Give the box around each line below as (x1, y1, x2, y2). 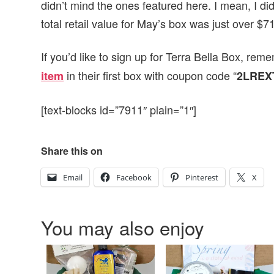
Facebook (116, 171, 152, 183)
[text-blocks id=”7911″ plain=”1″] (41, 101, 197, 117)
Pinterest (185, 171, 219, 183)
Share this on (41, 143, 103, 158)
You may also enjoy (41, 213, 205, 241)
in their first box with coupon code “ (67, 67, 237, 84)
